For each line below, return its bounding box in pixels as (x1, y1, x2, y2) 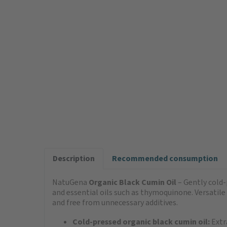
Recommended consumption (112, 153, 218, 164)
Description (53, 153, 95, 164)
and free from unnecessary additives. (52, 197, 178, 208)
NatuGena (52, 177, 89, 188)
